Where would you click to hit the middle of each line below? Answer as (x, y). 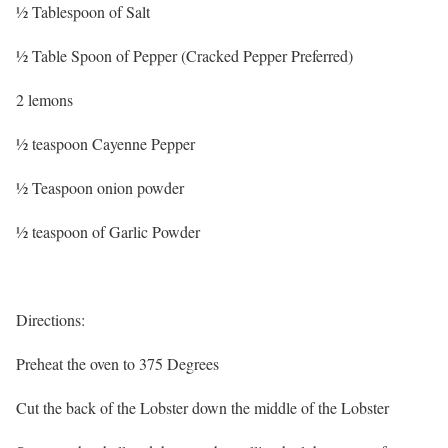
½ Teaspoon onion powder (100, 187)
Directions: (50, 319)
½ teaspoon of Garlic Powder (108, 231)
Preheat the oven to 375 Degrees (117, 363)
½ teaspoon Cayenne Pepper (105, 143)
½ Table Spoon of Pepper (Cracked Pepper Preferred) (184, 55)
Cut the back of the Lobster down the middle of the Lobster (202, 407)
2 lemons (44, 99)
